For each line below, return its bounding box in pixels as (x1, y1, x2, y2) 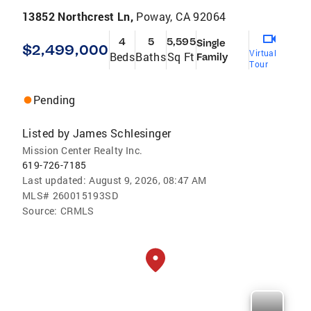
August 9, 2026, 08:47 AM (89, 174, 207, 187)
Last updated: (22, 174, 87, 187)
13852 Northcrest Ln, (22, 9, 137, 24)
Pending (33, 92, 76, 108)
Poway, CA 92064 (136, 9, 226, 24)
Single (196, 37, 226, 50)
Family (196, 51, 228, 64)
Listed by (22, 126, 70, 141)
